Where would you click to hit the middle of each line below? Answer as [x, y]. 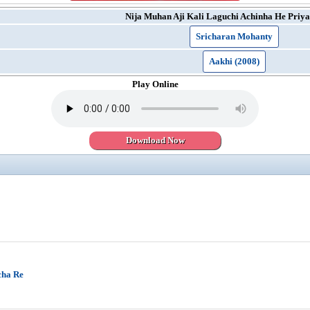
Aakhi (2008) [234, 61]
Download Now [155, 140]
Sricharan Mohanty [234, 36]
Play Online [155, 84]
